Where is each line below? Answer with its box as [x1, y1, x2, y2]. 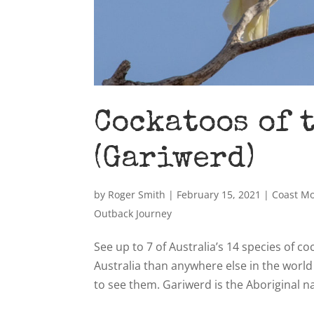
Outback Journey [94, 207, 172, 221]
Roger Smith [108, 188, 166, 202]
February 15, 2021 [177, 188, 261, 202]
